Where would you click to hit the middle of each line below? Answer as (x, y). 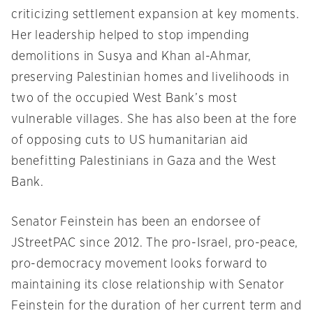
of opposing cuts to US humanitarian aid (130, 141)
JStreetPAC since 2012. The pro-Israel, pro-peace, (155, 243)
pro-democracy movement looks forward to (140, 264)
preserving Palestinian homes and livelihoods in (151, 78)
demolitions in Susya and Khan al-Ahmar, (132, 57)
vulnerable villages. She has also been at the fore (154, 120)
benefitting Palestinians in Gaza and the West (144, 162)
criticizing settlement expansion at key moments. (155, 15)
